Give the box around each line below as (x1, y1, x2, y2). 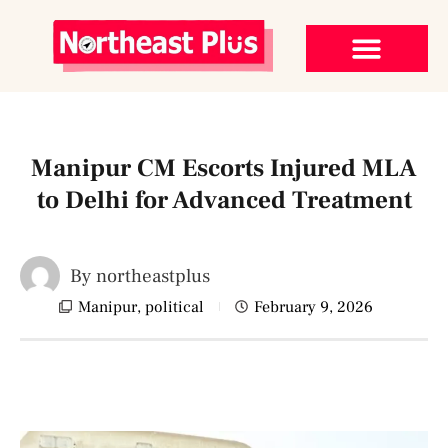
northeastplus (91, 263, 210, 288)
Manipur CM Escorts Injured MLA (31, 151, 417, 184)
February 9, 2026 (254, 296, 373, 317)
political (145, 296, 204, 317)
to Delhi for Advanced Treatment (36, 183, 412, 216)
